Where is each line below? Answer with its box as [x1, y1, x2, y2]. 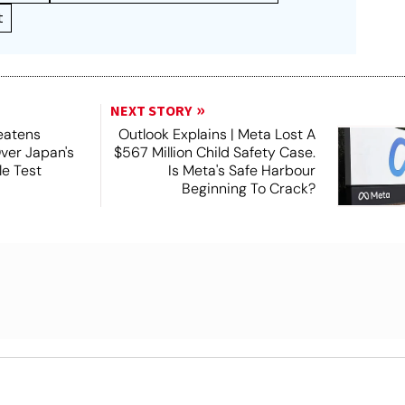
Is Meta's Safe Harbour [167, 160, 316, 180]
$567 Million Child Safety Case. [113, 142, 316, 162]
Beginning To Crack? [181, 178, 316, 198]
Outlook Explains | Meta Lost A [118, 124, 316, 144]
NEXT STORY [109, 100, 192, 121]
